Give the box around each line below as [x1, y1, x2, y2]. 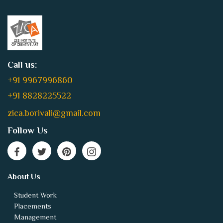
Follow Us [7, 90, 48, 100]
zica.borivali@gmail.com [7, 72, 101, 83]
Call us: [7, 24, 37, 34]
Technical [14, 188, 45, 197]
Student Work [14, 155, 57, 164]
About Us [7, 136, 40, 146]
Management [14, 177, 57, 186]
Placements [14, 166, 52, 175]
